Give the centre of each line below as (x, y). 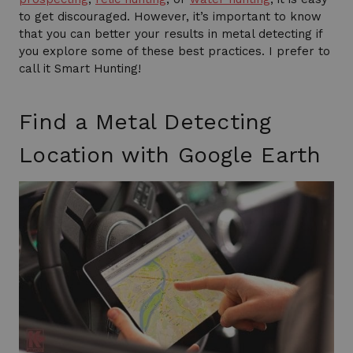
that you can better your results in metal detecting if (171, 34)
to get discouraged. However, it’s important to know (170, 17)
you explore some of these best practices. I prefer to (175, 52)
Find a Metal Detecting (145, 122)
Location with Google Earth (170, 155)
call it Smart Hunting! (80, 69)
